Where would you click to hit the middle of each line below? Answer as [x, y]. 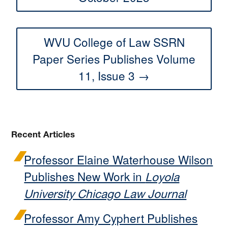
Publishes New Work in [85, 176]
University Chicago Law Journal [105, 194]
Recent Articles [43, 135]
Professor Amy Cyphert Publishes [111, 218]
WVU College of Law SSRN [114, 42]
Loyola [162, 177]
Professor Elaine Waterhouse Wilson [119, 160]
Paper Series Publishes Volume [114, 59]
